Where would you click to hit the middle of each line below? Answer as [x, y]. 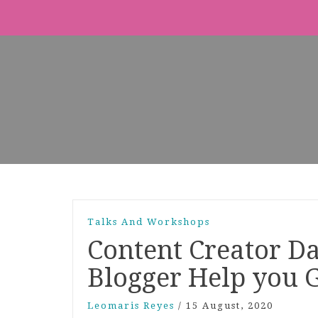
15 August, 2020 [230, 306]
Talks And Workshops [149, 222]
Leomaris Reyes [131, 306]
